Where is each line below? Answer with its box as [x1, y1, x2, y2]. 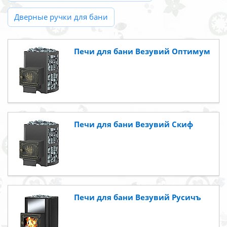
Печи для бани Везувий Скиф [74, 119, 193, 130]
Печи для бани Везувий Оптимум [74, 46, 210, 57]
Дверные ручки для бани [14, 12, 108, 22]
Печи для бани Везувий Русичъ [74, 192, 201, 203]
